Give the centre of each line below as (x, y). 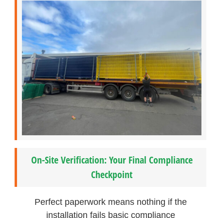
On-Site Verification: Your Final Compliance (112, 160)
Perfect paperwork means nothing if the (110, 202)
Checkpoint (112, 175)
